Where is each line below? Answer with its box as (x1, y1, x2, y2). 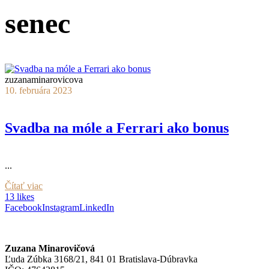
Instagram (42, 202, 79, 213)
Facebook (5, 202, 42, 213)
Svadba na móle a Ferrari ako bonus (5, 119, 229, 136)
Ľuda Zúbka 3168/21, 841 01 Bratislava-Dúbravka (5, 253, 198, 264)
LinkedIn (79, 202, 114, 213)
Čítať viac (5, 180, 43, 191)
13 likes (5, 191, 34, 202)
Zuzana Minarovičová (5, 243, 95, 253)
